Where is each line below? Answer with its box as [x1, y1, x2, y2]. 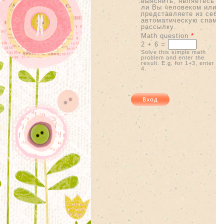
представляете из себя [140, 9, 221, 17]
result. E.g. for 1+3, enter [140, 59, 214, 66]
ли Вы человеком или [140, 3, 216, 11]
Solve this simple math [140, 48, 206, 55]
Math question [140, 31, 191, 39]
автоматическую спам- [140, 16, 220, 24]
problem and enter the [140, 54, 204, 60]
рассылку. [140, 22, 176, 30]
